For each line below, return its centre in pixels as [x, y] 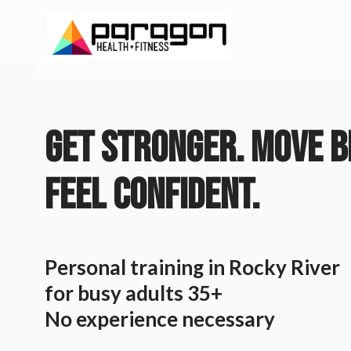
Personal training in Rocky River [192, 267]
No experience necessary [160, 319]
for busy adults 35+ [134, 293]
